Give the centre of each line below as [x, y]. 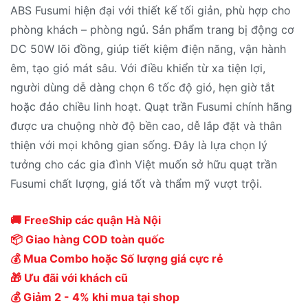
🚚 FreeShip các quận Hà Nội [86, 220]
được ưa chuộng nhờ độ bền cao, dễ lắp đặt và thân [146, 125]
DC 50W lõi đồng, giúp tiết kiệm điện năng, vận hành [148, 48]
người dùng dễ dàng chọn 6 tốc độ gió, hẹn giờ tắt [143, 87]
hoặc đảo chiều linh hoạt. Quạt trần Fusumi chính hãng [151, 106]
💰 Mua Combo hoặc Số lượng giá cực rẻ [117, 259]
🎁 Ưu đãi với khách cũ [69, 278]
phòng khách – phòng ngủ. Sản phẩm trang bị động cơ [152, 29]
